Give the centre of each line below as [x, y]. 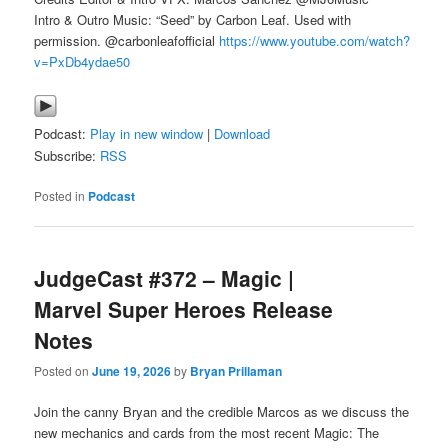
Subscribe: [67, 155]
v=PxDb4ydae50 [82, 62]
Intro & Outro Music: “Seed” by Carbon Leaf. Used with [193, 20]
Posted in [60, 195]
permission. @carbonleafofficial [127, 41]
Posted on [63, 371]
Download [242, 133]
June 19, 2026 [132, 371]
